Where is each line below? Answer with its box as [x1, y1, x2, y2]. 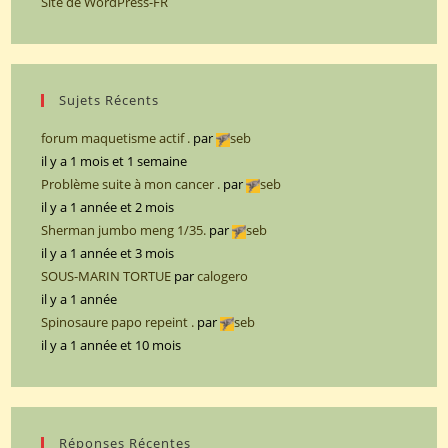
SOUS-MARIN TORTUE [41, 267, 172, 286]
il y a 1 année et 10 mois [41, 336, 182, 355]
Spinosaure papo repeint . [41, 313, 195, 332]
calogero [197, 267, 249, 286]
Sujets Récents [59, 91, 160, 110]
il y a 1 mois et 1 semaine [41, 152, 188, 171]
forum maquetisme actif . [41, 129, 191, 148]
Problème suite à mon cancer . [41, 175, 221, 194]
